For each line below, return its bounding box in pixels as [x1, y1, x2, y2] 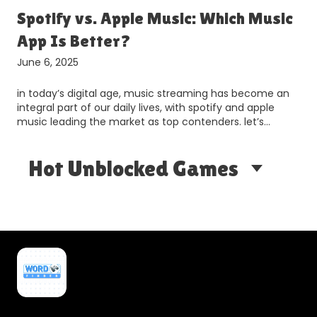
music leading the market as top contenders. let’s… [17, 115, 270, 129]
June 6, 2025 [17, 55, 79, 70]
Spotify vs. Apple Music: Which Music [17, 8, 293, 28]
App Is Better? [17, 31, 131, 51]
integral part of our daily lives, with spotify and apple [17, 100, 275, 115]
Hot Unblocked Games [28, 155, 238, 182]
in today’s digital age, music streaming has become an [17, 86, 289, 101]
